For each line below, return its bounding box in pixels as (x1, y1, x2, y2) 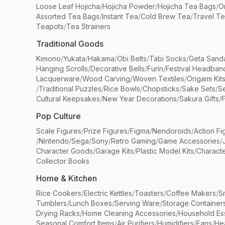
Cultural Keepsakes (36, 94, 100, 103)
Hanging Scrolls (36, 64, 88, 73)
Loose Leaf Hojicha (36, 2, 100, 11)
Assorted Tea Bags (36, 12, 99, 21)
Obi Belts (117, 54, 147, 63)
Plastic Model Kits (136, 147, 194, 155)
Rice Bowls (104, 84, 140, 93)
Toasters (135, 189, 164, 197)
